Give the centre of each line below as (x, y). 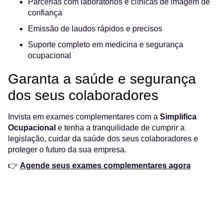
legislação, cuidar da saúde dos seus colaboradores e (103, 139)
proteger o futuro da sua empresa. (67, 150)
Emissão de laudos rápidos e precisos (95, 29)
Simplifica (178, 117)
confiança (45, 13)
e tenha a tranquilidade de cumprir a (120, 128)
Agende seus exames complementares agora (105, 166)
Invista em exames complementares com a (84, 117)
